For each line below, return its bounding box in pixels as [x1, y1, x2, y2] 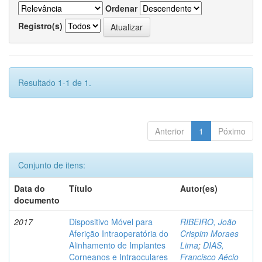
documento [14, 194, 60, 206]
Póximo [218, 125, 246, 137]
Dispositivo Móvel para [69, 216, 153, 228]
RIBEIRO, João [180, 216, 236, 228]
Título [69, 182, 92, 195]
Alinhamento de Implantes [69, 239, 166, 251]
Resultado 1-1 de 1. [18, 77, 91, 89]
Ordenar [105, 2, 137, 15]
